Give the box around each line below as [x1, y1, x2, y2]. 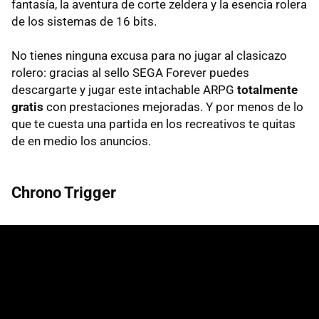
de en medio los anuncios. [11, 133, 151, 148]
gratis [11, 99, 43, 114]
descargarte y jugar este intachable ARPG [11, 82, 237, 97]
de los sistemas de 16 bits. [11, 14, 157, 28]
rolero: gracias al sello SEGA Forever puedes [11, 65, 249, 80]
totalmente [237, 82, 298, 97]
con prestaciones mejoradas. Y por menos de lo [43, 99, 303, 114]
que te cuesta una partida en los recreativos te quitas [11, 116, 296, 131]
